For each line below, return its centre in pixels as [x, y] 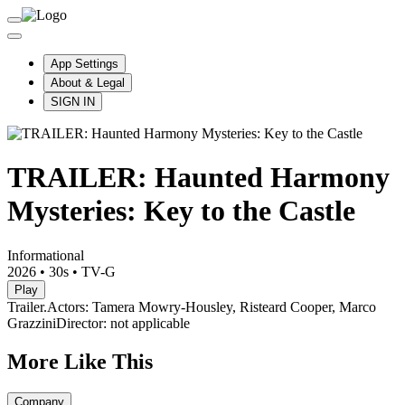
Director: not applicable [123, 323]
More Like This [80, 361]
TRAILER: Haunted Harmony [198, 178]
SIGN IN [73, 102]
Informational [46, 255]
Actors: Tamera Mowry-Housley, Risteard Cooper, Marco [212, 306]
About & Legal [88, 83]
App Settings [85, 64]
